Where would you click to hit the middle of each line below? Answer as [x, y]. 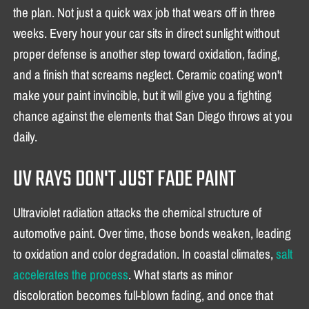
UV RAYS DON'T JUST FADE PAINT [125, 179]
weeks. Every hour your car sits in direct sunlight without [147, 33]
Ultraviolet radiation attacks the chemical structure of [138, 212]
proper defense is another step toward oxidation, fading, [147, 53]
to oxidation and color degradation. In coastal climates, [145, 253]
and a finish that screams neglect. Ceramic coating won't [148, 74]
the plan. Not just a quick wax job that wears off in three [144, 12]
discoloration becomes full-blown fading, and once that [143, 295]
